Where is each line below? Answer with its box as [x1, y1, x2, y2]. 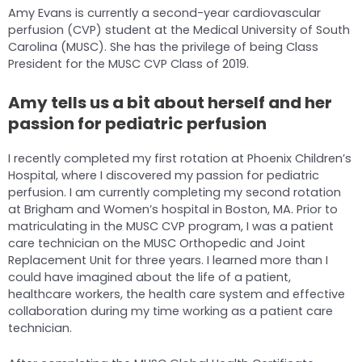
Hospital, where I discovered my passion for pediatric [8, 166, 319, 183]
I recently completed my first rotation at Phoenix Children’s [8, 149, 351, 166]
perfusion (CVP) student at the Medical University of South [8, 22, 350, 39]
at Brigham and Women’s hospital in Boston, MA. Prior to [8, 200, 338, 217]
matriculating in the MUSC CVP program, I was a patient [8, 217, 334, 234]
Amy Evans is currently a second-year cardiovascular [8, 5, 321, 22]
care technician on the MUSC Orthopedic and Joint [8, 234, 305, 251]
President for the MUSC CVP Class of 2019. [8, 56, 249, 73]
